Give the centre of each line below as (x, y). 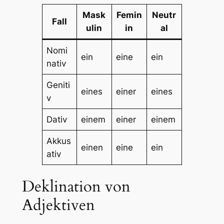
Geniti (58, 85)
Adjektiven (58, 205)
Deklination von (76, 187)
